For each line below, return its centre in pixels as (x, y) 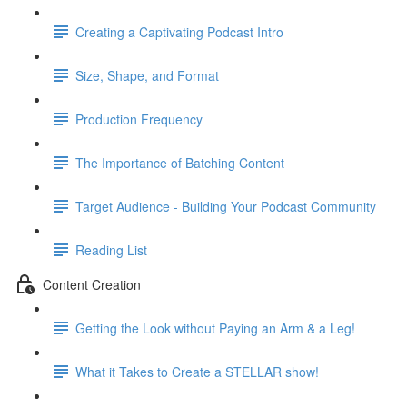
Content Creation (92, 284)
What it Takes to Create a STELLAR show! (197, 371)
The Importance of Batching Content (180, 162)
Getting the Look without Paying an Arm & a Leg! (215, 328)
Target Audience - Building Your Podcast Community (226, 206)
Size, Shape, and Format (147, 75)
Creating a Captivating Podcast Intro (179, 31)
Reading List (111, 249)
